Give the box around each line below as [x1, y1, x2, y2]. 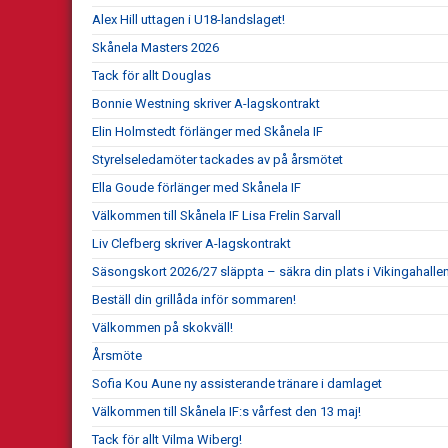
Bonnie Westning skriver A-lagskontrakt [92, 95, 320, 111]
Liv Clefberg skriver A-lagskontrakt [92, 235, 291, 251]
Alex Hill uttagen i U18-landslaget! [92, 11, 285, 27]
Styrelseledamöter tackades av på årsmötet [92, 151, 343, 167]
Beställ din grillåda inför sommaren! [92, 291, 296, 307]
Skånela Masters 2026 [92, 39, 219, 55]
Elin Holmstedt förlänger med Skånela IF [92, 123, 323, 139]
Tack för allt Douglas [92, 67, 211, 83]
